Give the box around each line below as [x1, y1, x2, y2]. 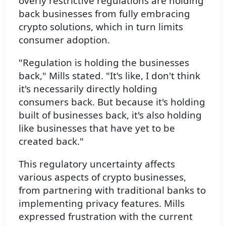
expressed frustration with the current [19, 209, 193, 222]
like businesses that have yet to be [19, 121, 175, 134]
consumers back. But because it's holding [19, 95, 205, 108]
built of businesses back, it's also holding [19, 108, 202, 121]
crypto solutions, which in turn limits [19, 20, 183, 33]
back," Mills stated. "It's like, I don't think [19, 69, 200, 82]
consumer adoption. [19, 33, 110, 46]
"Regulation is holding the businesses [19, 55, 189, 69]
